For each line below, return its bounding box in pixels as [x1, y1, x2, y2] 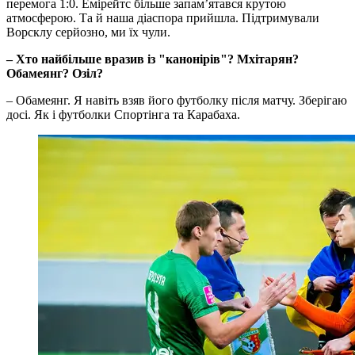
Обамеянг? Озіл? [6, 67, 103, 81]
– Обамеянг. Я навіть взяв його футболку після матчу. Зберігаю [6, 94, 347, 108]
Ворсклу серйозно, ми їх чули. [6, 25, 170, 40]
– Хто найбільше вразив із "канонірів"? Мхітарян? [6, 52, 299, 67]
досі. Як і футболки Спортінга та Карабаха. [6, 108, 240, 122]
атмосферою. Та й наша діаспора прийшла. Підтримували [6, 11, 319, 25]
